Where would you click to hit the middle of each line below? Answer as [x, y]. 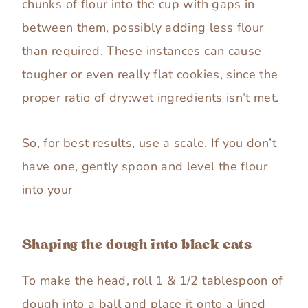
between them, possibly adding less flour [143, 28]
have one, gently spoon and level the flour [145, 167]
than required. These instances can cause [142, 51]
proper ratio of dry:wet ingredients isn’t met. [151, 98]
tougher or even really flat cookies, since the [150, 75]
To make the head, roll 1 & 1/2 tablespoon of [153, 281]
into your [47, 190]
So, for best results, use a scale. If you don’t [149, 143]
